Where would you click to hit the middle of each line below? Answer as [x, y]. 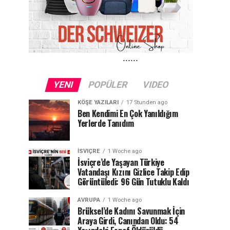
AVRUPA [89, 200]
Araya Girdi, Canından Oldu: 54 [128, 221]
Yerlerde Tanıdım [106, 123]
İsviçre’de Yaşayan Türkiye [121, 162]
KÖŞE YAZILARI [98, 102]
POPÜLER [108, 85]
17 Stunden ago [147, 102]
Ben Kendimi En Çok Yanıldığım [128, 113]
